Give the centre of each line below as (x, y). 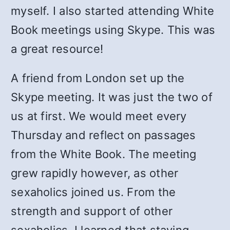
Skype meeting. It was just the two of (112, 97)
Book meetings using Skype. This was (113, 30)
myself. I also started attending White (113, 11)
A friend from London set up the (98, 78)
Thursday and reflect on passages (103, 135)
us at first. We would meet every (99, 116)
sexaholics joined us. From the (93, 192)
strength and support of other (92, 211)
